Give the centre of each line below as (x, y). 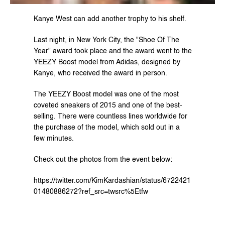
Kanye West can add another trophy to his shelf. (110, 19)
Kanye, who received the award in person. (100, 73)
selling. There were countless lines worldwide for (110, 117)
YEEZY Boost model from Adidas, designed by (107, 62)
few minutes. (53, 139)
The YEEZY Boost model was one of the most (106, 94)
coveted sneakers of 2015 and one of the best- (108, 105)
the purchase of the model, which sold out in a (106, 128)
